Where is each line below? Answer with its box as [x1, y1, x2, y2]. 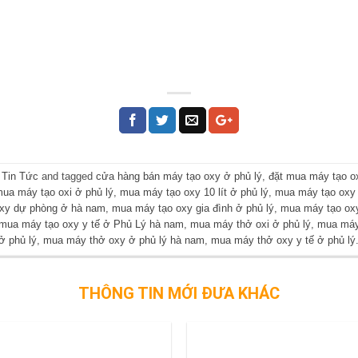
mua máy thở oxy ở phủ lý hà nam [43, 234, 205, 247]
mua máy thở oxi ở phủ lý [190, 218, 312, 231]
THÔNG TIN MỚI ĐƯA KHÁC [78, 283, 280, 303]
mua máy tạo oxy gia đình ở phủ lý [112, 202, 275, 215]
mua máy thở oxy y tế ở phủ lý [211, 234, 356, 247]
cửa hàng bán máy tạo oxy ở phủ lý [95, 170, 262, 183]
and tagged [38, 170, 96, 183]
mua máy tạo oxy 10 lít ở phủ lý [120, 186, 269, 199]
